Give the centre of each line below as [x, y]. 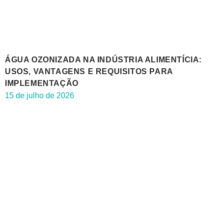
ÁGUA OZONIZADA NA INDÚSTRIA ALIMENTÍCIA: [104, 60]
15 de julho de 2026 [40, 96]
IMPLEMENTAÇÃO [42, 83]
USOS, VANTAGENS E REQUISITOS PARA [89, 72]
